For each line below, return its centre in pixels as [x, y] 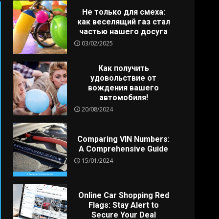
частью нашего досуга [124, 31]
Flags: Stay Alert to [123, 205]
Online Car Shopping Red [123, 195]
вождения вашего [124, 88]
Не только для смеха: [123, 12]
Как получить [123, 68]
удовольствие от [124, 78]
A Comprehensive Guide [124, 149]
